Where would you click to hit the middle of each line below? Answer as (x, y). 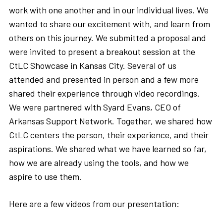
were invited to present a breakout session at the (102, 51)
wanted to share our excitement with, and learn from (110, 24)
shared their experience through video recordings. (104, 93)
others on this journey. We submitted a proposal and (108, 37)
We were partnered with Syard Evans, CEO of (95, 107)
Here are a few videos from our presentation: (94, 203)
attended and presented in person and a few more (104, 79)
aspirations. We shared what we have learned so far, (108, 148)
